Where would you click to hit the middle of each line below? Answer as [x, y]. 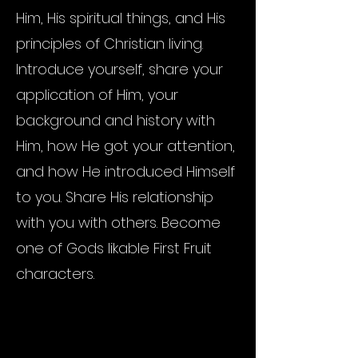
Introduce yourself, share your [119, 69]
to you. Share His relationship [115, 197]
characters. [55, 274]
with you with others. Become [118, 223]
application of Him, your [97, 95]
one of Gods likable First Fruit [114, 248]
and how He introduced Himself [125, 171]
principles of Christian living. [109, 44]
